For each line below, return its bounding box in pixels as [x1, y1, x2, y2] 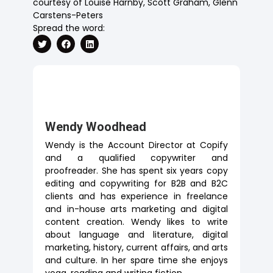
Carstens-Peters [33, 9, 104, 22]
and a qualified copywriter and [45, 152, 228, 165]
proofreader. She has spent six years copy [45, 165, 228, 177]
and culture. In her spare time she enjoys [45, 254, 228, 267]
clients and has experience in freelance [45, 190, 228, 203]
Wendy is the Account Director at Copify [45, 139, 228, 152]
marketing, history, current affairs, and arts [45, 241, 228, 254]
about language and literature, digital [45, 229, 228, 241]
